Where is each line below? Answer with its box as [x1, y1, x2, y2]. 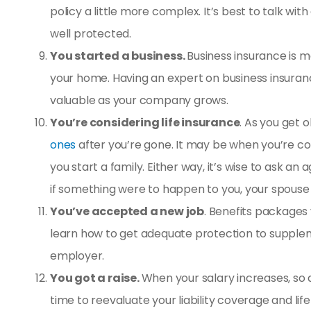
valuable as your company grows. [50, 92, 228, 109]
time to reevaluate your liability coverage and [50, 292, 295, 309]
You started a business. [50, 48, 187, 65]
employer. [50, 248, 105, 264]
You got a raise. [50, 270, 142, 287]
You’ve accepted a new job [50, 203, 204, 220]
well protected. [50, 26, 132, 42]
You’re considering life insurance [50, 115, 240, 131]
